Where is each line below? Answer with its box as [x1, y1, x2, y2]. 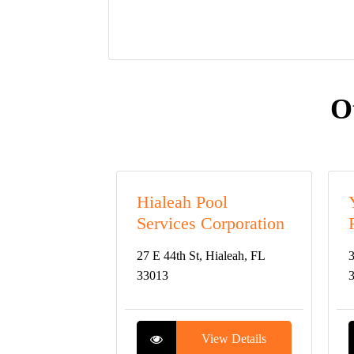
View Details [201, 332, 266, 345]
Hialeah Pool [137, 192, 228, 212]
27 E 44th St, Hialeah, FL [137, 249, 265, 262]
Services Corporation [137, 213, 284, 233]
